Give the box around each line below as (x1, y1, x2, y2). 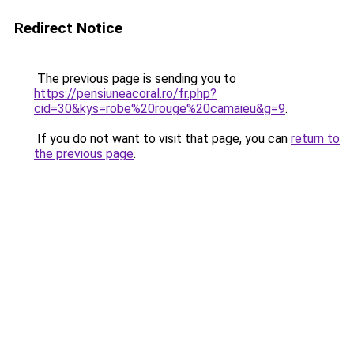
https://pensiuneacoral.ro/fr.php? (34, 86, 217, 101)
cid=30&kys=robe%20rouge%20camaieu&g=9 (34, 101, 285, 116)
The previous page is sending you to (34, 71, 236, 86)
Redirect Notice (14, 19, 122, 37)
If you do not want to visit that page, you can (34, 131, 291, 146)
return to (291, 131, 340, 146)
